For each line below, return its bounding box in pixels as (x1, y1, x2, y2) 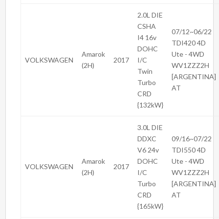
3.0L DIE (137, 123, 163, 132)
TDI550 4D (172, 146, 206, 154)
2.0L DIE (137, 11, 163, 20)
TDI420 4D (172, 39, 206, 47)
